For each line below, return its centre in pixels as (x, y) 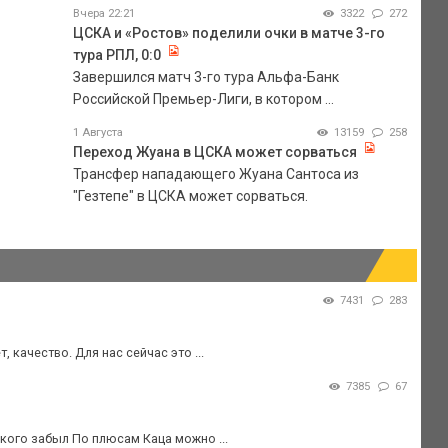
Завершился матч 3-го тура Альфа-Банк (205, 76)
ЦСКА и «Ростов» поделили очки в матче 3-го (228, 32)
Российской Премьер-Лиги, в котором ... (203, 98)
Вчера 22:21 (103, 13)
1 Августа (97, 132)
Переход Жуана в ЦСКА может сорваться (214, 151)
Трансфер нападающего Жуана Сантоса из (215, 173)
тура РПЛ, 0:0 (116, 54)
